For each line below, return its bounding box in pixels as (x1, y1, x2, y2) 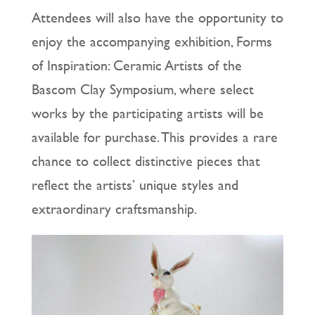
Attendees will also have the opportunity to (31, 7, 283, 28)
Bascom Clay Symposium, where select (31, 79, 254, 100)
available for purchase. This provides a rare (31, 127, 278, 148)
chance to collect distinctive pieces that (31, 150, 260, 172)
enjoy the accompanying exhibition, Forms (31, 31, 272, 52)
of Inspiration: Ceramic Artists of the (31, 55, 242, 76)
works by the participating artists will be (31, 103, 264, 124)
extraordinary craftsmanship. (31, 198, 197, 219)
